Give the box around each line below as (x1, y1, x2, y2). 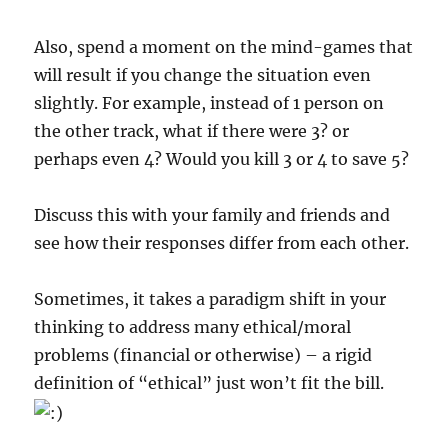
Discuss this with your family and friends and (34, 205, 391, 226)
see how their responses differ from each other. (34, 233, 410, 254)
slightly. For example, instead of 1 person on (34, 93, 385, 114)
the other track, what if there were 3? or (34, 121, 350, 142)
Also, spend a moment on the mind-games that (34, 37, 414, 58)
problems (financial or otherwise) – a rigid (34, 345, 373, 366)
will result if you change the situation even (34, 65, 372, 86)
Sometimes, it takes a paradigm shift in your (34, 289, 387, 310)
